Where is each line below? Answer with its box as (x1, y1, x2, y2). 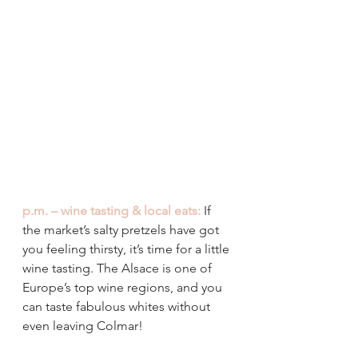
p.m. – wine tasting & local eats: (22, 202, 201, 218)
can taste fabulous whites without (22, 298, 213, 314)
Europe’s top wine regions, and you (22, 279, 225, 295)
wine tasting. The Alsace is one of (22, 260, 215, 276)
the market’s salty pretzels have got (22, 221, 222, 237)
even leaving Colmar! (22, 317, 143, 333)
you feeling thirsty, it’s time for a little (22, 241, 233, 257)
